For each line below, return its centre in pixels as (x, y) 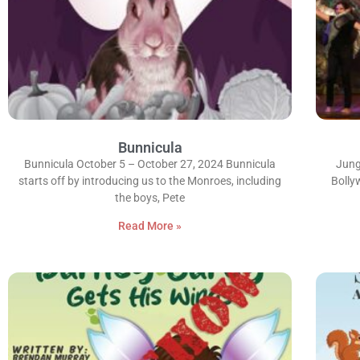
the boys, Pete (150, 197)
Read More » (150, 225)
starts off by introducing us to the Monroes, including (150, 180)
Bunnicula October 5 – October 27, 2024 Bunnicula (150, 164)
